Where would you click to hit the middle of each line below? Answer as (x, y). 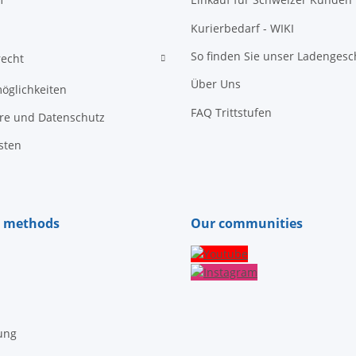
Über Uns (216, 84)
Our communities (247, 223)
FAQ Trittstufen (231, 112)
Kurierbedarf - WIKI (242, 28)
